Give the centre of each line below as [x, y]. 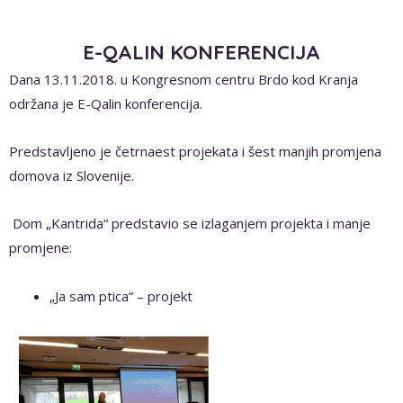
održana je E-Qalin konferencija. [106, 103]
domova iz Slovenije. [72, 176]
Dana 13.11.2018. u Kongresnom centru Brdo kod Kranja [184, 79]
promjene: [40, 248]
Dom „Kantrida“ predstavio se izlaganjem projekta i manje [190, 224]
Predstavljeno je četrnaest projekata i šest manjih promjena [195, 152]
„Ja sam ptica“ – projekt [121, 296]
